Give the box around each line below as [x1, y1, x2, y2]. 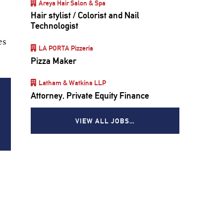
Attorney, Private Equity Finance [31, 90, 149, 101]
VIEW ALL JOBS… [75, 116, 135, 125]
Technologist [31, 20, 78, 31]
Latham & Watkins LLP [39, 78, 107, 87]
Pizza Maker [31, 55, 76, 66]
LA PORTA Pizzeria [39, 44, 94, 53]
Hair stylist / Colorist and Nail [31, 10, 139, 21]
